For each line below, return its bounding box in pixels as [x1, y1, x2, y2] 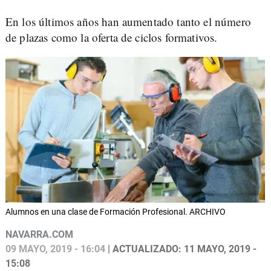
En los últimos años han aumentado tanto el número [5, 14, 251, 29]
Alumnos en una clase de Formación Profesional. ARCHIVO [5, 207, 226, 217]
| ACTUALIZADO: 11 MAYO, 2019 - [105, 243, 256, 255]
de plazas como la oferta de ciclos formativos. [5, 30, 218, 45]
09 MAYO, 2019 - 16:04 [5, 243, 105, 255]
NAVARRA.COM [5, 229, 73, 241]
